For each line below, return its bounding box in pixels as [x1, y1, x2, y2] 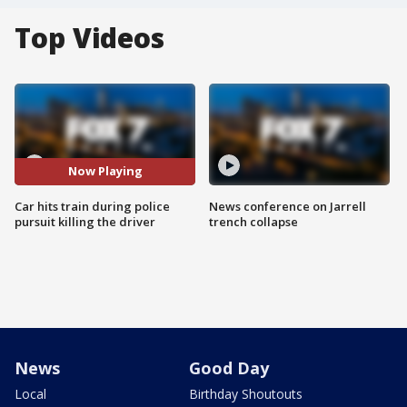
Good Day [189, 356, 269, 379]
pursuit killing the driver [15, 213, 155, 230]
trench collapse [209, 213, 298, 230]
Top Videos [15, 19, 164, 56]
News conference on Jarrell [209, 197, 366, 214]
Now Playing [67, 163, 143, 180]
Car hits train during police [15, 197, 170, 214]
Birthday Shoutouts [189, 384, 303, 402]
